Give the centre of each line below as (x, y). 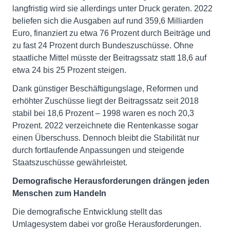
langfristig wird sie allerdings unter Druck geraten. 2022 (112, 9)
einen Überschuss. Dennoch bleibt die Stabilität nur (106, 138)
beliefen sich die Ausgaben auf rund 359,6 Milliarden (108, 21)
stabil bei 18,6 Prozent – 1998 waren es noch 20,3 (103, 113)
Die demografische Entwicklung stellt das (87, 212)
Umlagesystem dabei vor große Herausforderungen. (107, 224)
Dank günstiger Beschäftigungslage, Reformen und (105, 89)
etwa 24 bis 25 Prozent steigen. (69, 70)
